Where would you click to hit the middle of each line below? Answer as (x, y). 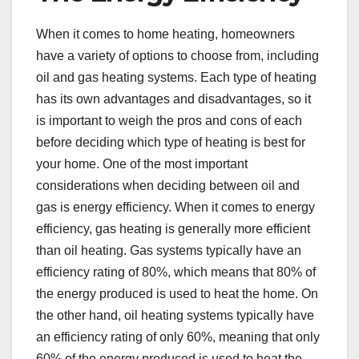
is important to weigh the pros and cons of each (169, 120)
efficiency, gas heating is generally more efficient (173, 228)
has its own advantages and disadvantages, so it (173, 99)
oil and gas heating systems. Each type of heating (176, 77)
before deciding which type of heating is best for (171, 142)
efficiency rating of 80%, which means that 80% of (176, 272)
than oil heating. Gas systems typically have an (169, 250)
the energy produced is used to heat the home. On (177, 293)
